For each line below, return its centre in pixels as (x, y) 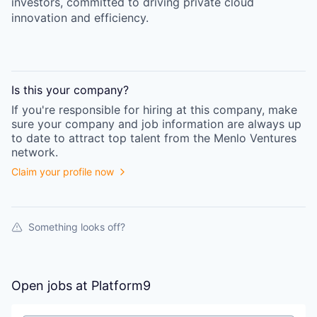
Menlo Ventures (255, 138)
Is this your (42, 90)
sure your (36, 124)
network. (35, 152)
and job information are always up (208, 124)
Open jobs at (51, 286)
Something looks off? (77, 227)
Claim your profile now (63, 172)
